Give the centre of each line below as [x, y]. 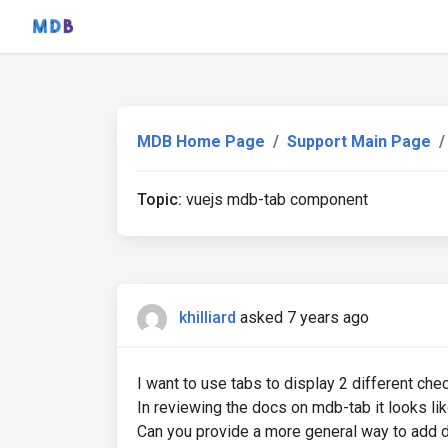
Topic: [159, 199]
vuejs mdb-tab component [275, 199]
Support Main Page [359, 141]
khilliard [207, 318]
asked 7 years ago [304, 318]
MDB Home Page [201, 141]
